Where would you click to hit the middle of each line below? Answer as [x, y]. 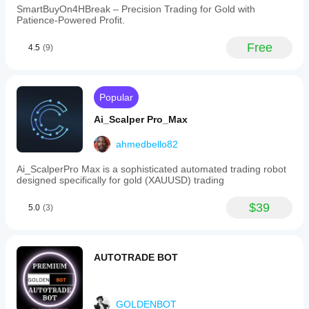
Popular [116, 97]
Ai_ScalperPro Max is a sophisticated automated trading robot [151, 169]
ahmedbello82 [147, 144]
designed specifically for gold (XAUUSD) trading [120, 180]
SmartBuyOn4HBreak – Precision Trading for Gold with [136, 9]
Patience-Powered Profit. [71, 20]
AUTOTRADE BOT [136, 257]
